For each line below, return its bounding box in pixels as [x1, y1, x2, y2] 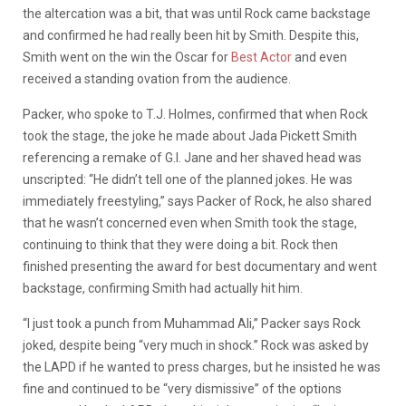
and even [292, 49, 347, 64]
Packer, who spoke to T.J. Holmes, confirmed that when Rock [23, 106, 368, 121]
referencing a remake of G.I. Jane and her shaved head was [23, 150, 362, 165]
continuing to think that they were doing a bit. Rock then [23, 237, 338, 252]
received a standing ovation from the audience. [23, 71, 294, 86]
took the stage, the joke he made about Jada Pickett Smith [23, 128, 357, 143]
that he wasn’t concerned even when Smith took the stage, [23, 215, 357, 230]
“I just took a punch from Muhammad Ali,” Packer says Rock [23, 315, 361, 331]
